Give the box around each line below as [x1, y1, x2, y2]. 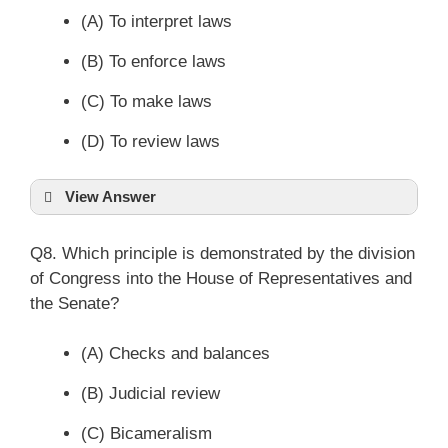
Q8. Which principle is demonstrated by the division [30, 243, 415, 263]
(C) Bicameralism [81, 424, 212, 443]
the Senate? [30, 293, 119, 313]
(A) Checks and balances [81, 344, 270, 363]
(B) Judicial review [81, 384, 220, 403]
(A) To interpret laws [81, 11, 232, 31]
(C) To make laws [81, 91, 212, 111]
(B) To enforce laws [81, 51, 226, 71]
